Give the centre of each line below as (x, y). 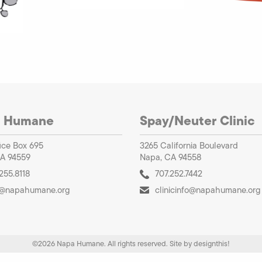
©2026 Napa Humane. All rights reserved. (101, 243)
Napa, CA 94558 (170, 157)
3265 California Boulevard (189, 145)
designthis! (212, 243)
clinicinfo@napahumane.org (208, 190)
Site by (182, 243)
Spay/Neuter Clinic (197, 120)
